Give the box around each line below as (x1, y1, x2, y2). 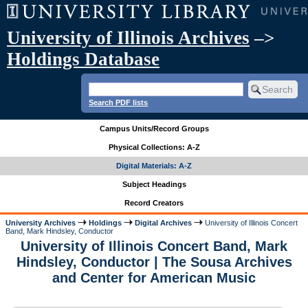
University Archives (5, 218, 76, 227)
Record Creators (124, 199, 184, 208)
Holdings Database (7, 49, 159, 69)
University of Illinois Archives (7, 27, 250, 48)
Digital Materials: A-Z (116, 162, 192, 170)
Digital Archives (135, 218, 192, 227)
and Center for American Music (52, 270, 256, 286)
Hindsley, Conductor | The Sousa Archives (16, 254, 292, 270)
